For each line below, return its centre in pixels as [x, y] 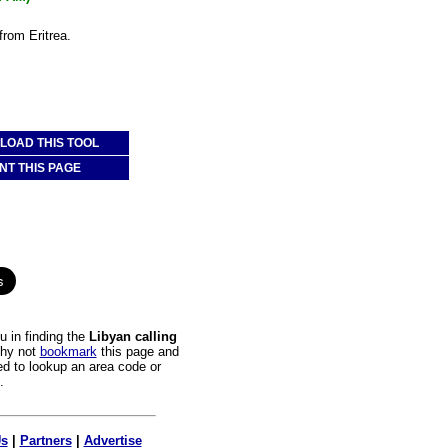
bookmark [68, 351]
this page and [137, 351]
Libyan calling [133, 336]
